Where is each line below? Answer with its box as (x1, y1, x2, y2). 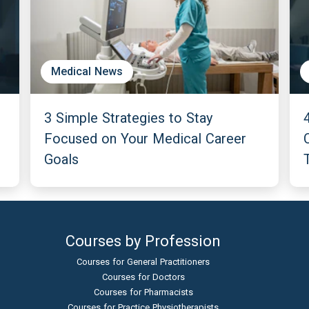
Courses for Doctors (101, 272, 185, 282)
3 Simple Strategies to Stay (44, 110, 213, 126)
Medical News (51, 65, 123, 78)
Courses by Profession (66, 232, 221, 250)
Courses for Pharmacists (93, 287, 193, 297)
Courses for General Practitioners (77, 257, 210, 267)
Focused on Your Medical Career (44, 130, 247, 147)
